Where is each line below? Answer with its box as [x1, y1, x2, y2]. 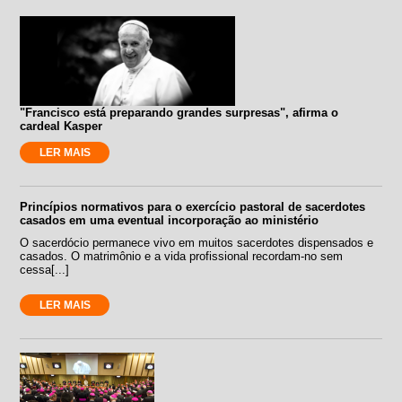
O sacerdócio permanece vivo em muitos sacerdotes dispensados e [20, 235, 374, 249]
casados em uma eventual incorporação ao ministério [20, 213, 319, 227]
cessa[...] [20, 262, 70, 276]
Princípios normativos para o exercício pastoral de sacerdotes [20, 199, 366, 214]
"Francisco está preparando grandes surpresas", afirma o [20, 105, 339, 119]
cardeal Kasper [20, 118, 103, 133]
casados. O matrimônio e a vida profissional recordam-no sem [20, 249, 344, 263]
